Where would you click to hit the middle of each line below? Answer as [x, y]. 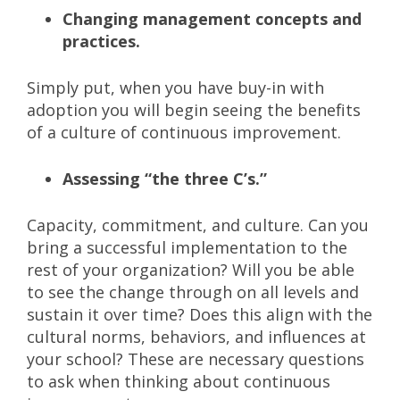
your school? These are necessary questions [196, 359]
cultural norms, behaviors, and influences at [196, 337]
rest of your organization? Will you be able [191, 270]
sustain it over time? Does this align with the [200, 314]
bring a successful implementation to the [187, 247]
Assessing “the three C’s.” [167, 179]
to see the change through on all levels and [193, 292]
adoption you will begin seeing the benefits [194, 110]
